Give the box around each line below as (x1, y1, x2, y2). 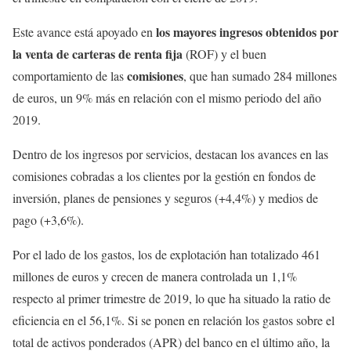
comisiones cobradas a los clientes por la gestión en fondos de (13, 168, 316, 185)
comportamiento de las (13, 67, 127, 85)
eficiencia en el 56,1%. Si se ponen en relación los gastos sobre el (13, 312, 335, 329)
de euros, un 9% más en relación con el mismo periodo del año (13, 89, 321, 107)
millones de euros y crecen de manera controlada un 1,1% (13, 268, 297, 285)
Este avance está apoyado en (13, 24, 156, 41)
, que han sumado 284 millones (183, 67, 337, 85)
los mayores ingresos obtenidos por (156, 23, 338, 42)
